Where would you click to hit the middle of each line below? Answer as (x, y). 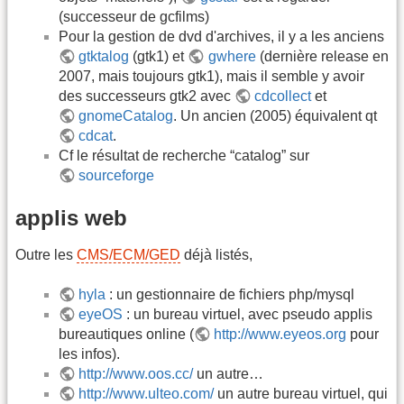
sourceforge (117, 175)
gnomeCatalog (126, 115)
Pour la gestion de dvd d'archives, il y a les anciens (221, 36)
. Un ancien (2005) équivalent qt (275, 115)
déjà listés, (216, 255)
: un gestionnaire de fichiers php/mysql (230, 295)
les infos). (89, 354)
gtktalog (104, 56)
